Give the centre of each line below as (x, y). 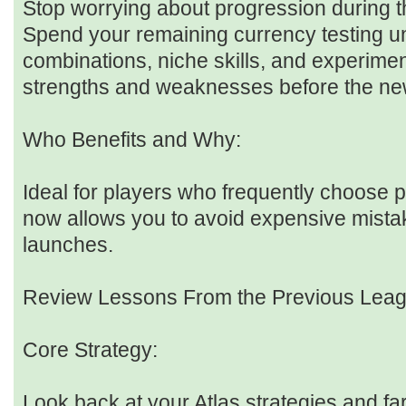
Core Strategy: (90, 350)
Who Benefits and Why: (132, 140)
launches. (68, 245)
